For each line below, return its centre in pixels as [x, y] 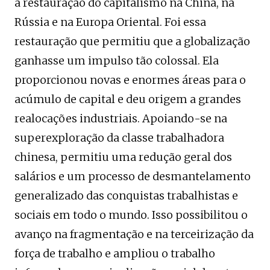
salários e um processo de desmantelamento [133, 176]
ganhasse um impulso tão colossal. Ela [117, 60]
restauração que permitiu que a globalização [132, 41]
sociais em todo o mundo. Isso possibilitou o [131, 215]
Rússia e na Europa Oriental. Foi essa [110, 22]
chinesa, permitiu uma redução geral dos [123, 157]
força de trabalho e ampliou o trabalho [115, 253]
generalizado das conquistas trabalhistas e [126, 195]
